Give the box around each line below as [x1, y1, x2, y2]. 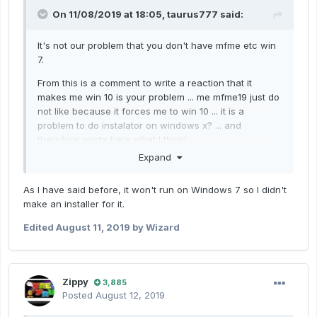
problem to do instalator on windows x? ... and [38, 120, 241, 132]
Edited [23, 221, 56, 234]
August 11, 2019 [56, 221, 130, 234]
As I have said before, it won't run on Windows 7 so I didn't [23, 184, 287, 196]
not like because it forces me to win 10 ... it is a [38, 105, 244, 117]
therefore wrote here [38, 134, 131, 146]
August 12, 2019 [96, 289, 165, 301]
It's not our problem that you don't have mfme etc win [38, 40, 276, 52]
